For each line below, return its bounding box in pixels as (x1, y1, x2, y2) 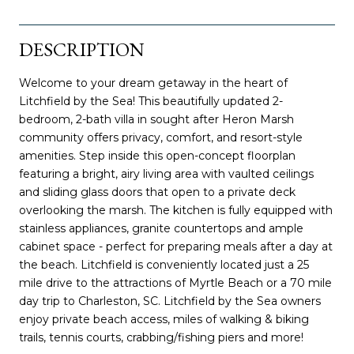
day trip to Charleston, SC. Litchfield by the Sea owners (19, 293, 321, 308)
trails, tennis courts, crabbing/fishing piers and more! (19, 330, 303, 345)
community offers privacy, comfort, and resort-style (19, 130, 303, 145)
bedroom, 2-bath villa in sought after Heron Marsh (19, 111, 294, 126)
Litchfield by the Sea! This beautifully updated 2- (19, 93, 283, 108)
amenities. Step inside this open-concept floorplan (19, 148, 296, 163)
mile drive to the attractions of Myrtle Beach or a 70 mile (19, 275, 332, 290)
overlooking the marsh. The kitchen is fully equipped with (19, 202, 333, 217)
